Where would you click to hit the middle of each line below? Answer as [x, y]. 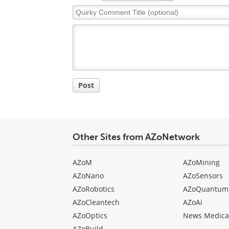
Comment [90, 20]
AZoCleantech [96, 202]
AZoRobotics [94, 189]
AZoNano [88, 176]
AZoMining [201, 162]
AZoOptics [90, 215]
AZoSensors [203, 176]
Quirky [84, 9]
